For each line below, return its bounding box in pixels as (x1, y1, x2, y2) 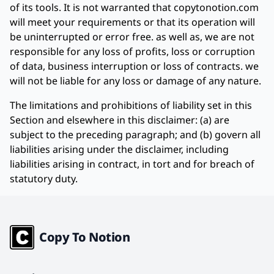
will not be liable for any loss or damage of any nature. (10, 74, 261, 87)
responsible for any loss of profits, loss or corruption (10, 45, 255, 58)
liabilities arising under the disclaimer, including (10, 143, 229, 156)
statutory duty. (10, 172, 78, 185)
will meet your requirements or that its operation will (10, 15, 255, 29)
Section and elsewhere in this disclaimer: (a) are (10, 113, 229, 127)
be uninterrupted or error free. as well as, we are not (10, 30, 254, 43)
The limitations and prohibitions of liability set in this (10, 98, 252, 112)
